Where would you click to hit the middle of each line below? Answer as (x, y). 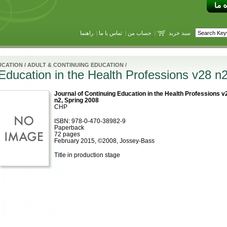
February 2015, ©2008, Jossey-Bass (104, 141)
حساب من (139, 33)
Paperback (69, 127)
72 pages (67, 134)
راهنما (86, 33)
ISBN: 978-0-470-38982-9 (90, 121)
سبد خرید (179, 33)
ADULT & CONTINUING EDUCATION (75, 65)
